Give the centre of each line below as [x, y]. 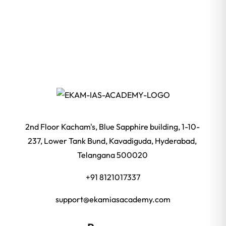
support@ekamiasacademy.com [113, 200]
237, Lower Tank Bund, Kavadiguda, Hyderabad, [112, 141]
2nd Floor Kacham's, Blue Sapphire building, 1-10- [112, 127]
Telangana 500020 [112, 155]
